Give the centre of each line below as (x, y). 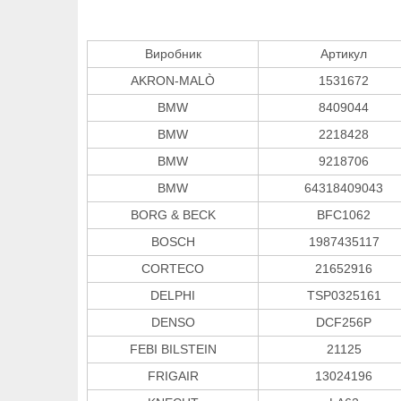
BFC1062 (344, 214)
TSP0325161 (344, 295)
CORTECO (173, 268)
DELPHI (173, 295)
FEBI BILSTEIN (173, 349)
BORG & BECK (173, 214)
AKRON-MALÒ (173, 80)
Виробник (173, 53)
